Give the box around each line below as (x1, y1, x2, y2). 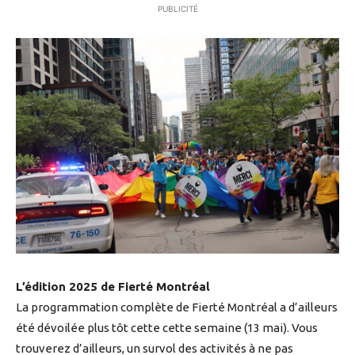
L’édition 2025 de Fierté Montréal (16, 279, 210, 293)
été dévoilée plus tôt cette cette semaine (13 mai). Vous (16, 320, 318, 334)
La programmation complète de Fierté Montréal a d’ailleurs (16, 300, 338, 314)
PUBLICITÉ (157, 4, 198, 14)
